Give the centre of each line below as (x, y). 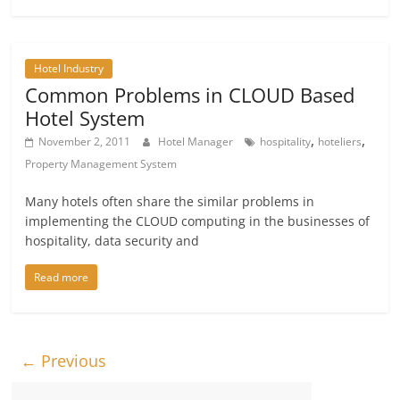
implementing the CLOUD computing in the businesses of (198, 221)
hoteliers (340, 142)
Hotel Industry (69, 69)
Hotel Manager (197, 142)
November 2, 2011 (85, 142)
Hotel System (85, 118)
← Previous (64, 361)
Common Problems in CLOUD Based (190, 95)
